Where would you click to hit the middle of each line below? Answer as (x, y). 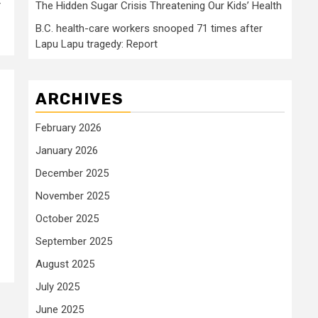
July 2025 (57, 286)
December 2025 (72, 173)
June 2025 (60, 309)
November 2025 (72, 196)
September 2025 (74, 241)
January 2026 (67, 150)
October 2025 (67, 218)
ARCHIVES (79, 99)
